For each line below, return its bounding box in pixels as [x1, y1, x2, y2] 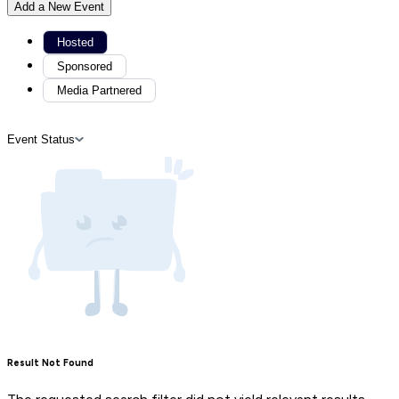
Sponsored [57, 60, 112, 74]
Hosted [57, 36, 94, 50]
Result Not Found [7, 357, 94, 370]
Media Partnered [57, 84, 142, 98]
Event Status [7, 133, 75, 147]
